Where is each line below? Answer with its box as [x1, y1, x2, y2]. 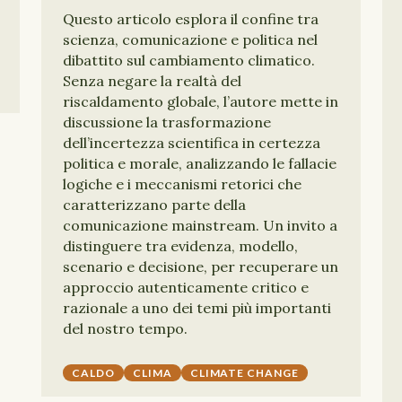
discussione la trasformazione [63, 113, 271, 131]
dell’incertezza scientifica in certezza [63, 134, 320, 152]
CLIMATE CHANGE [189, 366, 300, 380]
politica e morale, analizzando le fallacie [63, 154, 336, 172]
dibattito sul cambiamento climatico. [63, 51, 315, 69]
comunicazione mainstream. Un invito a [63, 216, 337, 234]
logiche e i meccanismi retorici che [63, 175, 301, 193]
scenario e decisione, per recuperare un [63, 258, 338, 275]
